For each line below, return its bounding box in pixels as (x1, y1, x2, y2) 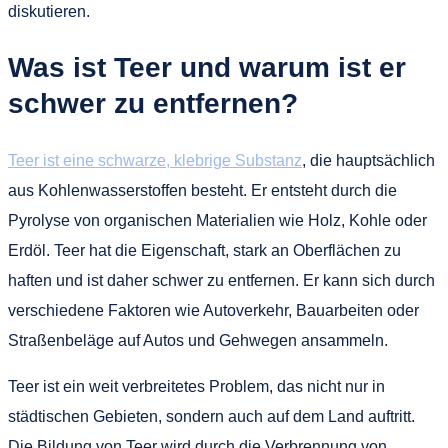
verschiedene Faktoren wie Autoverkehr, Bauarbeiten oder (8, 301, 419, 319)
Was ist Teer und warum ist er (8, 52, 406, 84)
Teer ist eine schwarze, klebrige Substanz (8, 151, 302, 169)
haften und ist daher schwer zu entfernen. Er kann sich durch (8, 271, 435, 289)
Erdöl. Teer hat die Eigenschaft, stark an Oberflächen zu (8, 241, 401, 259)
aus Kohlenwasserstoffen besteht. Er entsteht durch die (8, 181, 397, 199)
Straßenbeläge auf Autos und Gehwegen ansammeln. (8, 331, 388, 349)
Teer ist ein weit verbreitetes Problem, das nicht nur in (8, 377, 385, 395)
